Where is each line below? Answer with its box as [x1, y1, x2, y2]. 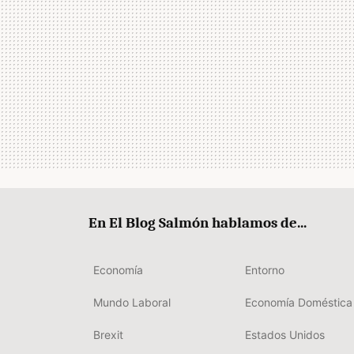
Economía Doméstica [245, 296, 352, 310]
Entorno [245, 263, 284, 277]
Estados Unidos [245, 328, 325, 342]
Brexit [93, 328, 123, 342]
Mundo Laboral [93, 296, 171, 310]
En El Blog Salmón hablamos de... [88, 214, 307, 232]
